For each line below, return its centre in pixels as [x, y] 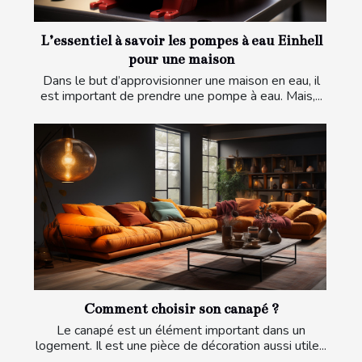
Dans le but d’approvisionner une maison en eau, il [181, 80]
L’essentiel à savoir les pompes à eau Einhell [181, 40]
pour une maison [181, 59]
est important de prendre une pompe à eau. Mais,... [181, 96]
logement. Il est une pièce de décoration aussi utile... [181, 346]
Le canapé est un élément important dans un [181, 331]
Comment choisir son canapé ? [181, 309]
